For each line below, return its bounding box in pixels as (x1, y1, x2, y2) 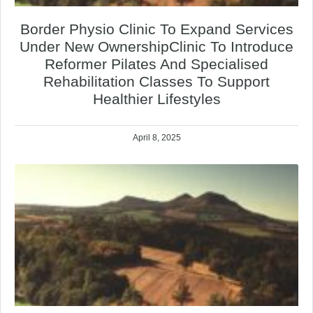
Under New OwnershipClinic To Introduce (20, 38, 293, 55)
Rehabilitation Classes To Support (43, 73, 270, 90)
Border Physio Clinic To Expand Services (20, 21, 293, 38)
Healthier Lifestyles (92, 91, 221, 108)
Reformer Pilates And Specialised (45, 56, 268, 73)
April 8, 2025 (132, 133, 181, 143)
